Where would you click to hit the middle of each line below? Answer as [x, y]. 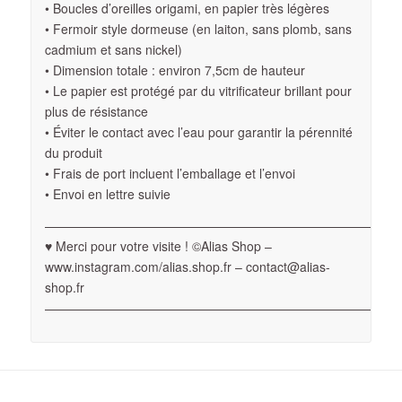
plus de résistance [96, 111]
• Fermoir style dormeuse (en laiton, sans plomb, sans [198, 28]
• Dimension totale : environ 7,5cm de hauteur [175, 70]
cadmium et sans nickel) [113, 49]
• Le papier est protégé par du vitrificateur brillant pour [198, 90]
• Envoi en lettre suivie [107, 193]
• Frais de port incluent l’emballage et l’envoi [170, 173]
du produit [73, 152]
